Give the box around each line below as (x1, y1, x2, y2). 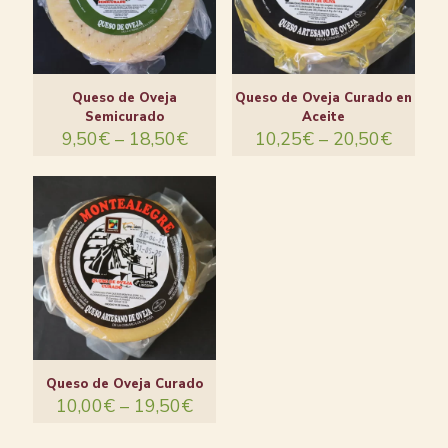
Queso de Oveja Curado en (234, 89, 412, 108)
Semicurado (85, 108, 165, 127)
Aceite (301, 108, 345, 127)
